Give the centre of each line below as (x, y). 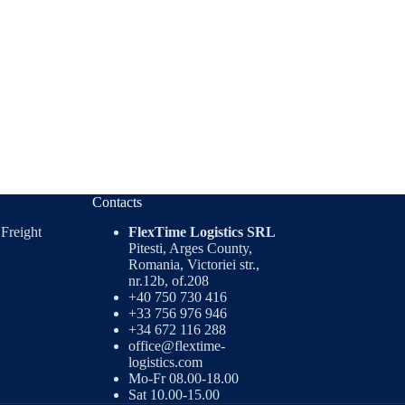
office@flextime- (176, 346)
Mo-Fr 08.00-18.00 (183, 378)
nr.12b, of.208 (168, 281)
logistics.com (165, 362)
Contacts (117, 202)
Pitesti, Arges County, (190, 248)
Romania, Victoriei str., (193, 264)
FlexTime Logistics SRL (202, 232)
